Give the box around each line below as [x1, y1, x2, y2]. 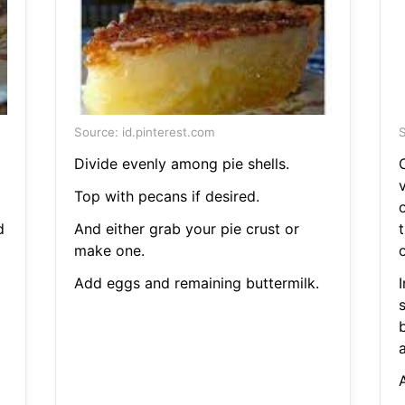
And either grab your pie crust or [73, 220, 299, 239]
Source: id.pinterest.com [73, 125, 215, 140]
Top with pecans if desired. [73, 187, 259, 206]
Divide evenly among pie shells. [73, 155, 289, 174]
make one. [73, 241, 145, 260]
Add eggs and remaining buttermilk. [73, 274, 319, 293]
